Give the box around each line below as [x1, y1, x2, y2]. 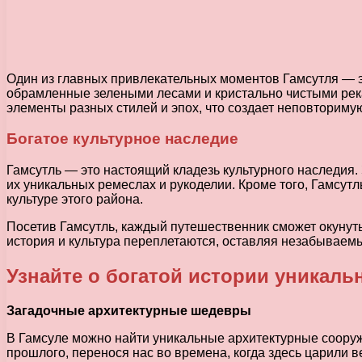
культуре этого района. [6, 192, 143, 206]
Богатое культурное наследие [6, 130, 238, 148]
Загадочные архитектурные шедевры [6, 303, 251, 318]
